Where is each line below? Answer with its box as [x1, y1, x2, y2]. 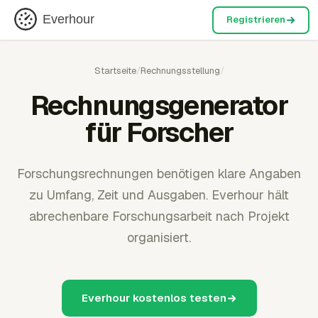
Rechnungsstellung [140, 65, 220, 77]
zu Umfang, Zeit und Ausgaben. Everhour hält [29, 187, 289, 203]
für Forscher [84, 115, 234, 150]
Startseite [94, 65, 136, 77]
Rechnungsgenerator [30, 88, 288, 123]
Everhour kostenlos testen [81, 291, 226, 305]
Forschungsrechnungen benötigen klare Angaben [17, 165, 301, 182]
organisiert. [127, 229, 191, 246]
